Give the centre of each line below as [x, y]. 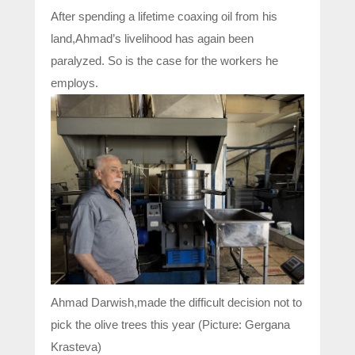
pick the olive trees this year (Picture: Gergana [170, 325]
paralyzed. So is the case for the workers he [164, 61]
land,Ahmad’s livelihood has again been [152, 39]
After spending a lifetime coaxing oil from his [164, 17]
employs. [74, 83]
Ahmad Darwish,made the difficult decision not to [176, 303]
